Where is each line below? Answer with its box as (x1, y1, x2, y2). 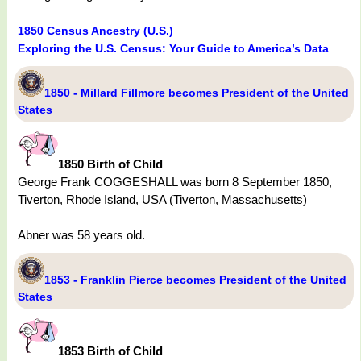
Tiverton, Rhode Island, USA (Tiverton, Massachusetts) (18, 193, 307, 207)
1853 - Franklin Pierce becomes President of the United (44, 273, 346, 287)
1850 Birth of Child (58, 157, 163, 172)
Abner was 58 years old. (18, 228, 145, 243)
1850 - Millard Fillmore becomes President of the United (44, 86, 349, 100)
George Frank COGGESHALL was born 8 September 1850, (18, 175, 332, 189)
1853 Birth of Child (58, 344, 163, 359)
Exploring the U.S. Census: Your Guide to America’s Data (18, 42, 329, 56)
